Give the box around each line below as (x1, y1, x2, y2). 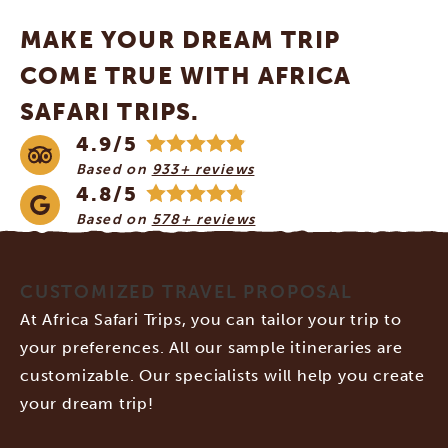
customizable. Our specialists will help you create (20, 366, 425, 385)
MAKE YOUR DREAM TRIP (20, 25, 341, 54)
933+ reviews (151, 161, 255, 178)
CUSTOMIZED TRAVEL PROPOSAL (20, 281, 353, 303)
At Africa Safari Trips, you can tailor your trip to (20, 310, 402, 329)
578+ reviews (151, 211, 256, 228)
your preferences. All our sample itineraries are (20, 338, 403, 357)
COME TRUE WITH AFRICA (20, 61, 352, 90)
